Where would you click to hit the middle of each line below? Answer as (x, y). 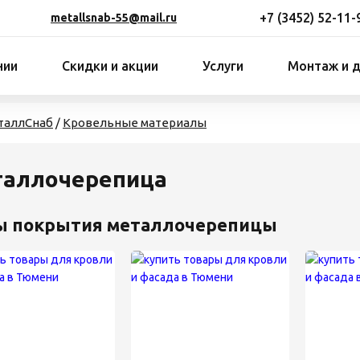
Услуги (223, 66)
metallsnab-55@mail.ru (114, 18)
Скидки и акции (110, 66)
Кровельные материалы (135, 123)
